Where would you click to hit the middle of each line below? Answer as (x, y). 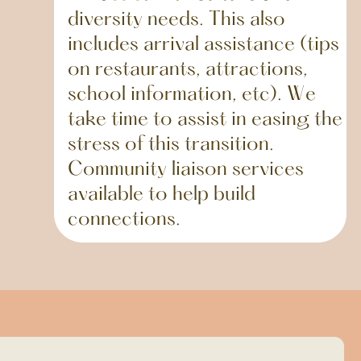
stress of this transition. (171, 145)
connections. (124, 220)
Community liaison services (186, 170)
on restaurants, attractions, (188, 70)
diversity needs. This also (177, 20)
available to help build (162, 195)
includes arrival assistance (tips (204, 45)
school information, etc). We (192, 95)
